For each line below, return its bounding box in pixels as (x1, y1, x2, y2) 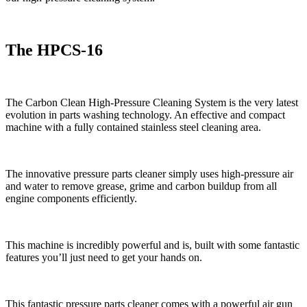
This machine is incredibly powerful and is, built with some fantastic (5, 238, 299, 251)
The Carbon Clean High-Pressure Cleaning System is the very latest (5, 96, 298, 108)
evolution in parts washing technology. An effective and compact (5, 108, 285, 121)
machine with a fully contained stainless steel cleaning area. (5, 121, 261, 133)
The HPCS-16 (5, 40, 103, 59)
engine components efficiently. (5, 192, 137, 204)
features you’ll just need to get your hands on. (5, 251, 202, 263)
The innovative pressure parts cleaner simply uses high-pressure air (5, 167, 293, 180)
